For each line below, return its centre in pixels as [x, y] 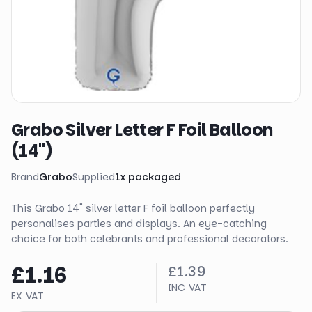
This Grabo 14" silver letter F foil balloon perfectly [133, 208]
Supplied [94, 177]
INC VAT [187, 288]
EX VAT [28, 296]
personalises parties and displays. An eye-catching [139, 224]
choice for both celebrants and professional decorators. [150, 239]
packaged [155, 177]
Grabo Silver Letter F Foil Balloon [142, 130]
